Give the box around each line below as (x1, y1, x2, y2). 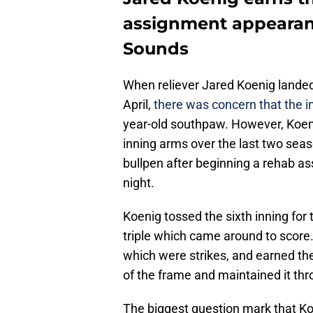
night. (123, 175, 154, 191)
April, (123, 97, 154, 112)
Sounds (123, 38, 189, 59)
